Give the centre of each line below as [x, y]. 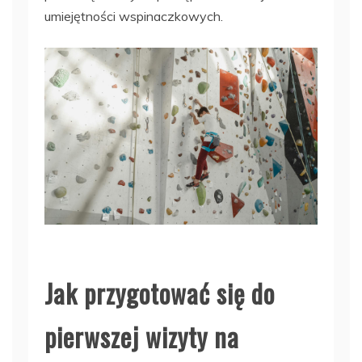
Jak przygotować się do [160, 293]
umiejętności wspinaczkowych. [134, 17]
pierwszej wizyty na [142, 336]
